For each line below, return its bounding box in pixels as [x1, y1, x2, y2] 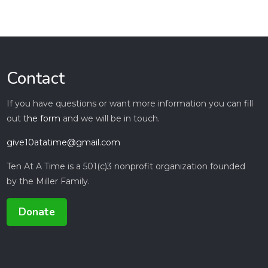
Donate [18, 205, 55, 219]
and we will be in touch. [60, 113, 160, 124]
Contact [6, 67, 65, 90]
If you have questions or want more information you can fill [6, 98, 253, 109]
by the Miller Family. [6, 176, 90, 187]
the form [23, 113, 60, 124]
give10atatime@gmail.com [6, 137, 120, 148]
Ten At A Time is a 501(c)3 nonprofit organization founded [6, 161, 245, 172]
